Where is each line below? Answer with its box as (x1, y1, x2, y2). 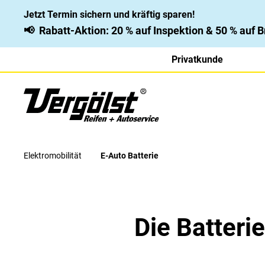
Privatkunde (172, 54, 224, 65)
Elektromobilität (24, 151, 82, 160)
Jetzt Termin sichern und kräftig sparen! (24, 8, 195, 20)
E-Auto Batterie (101, 151, 159, 160)
